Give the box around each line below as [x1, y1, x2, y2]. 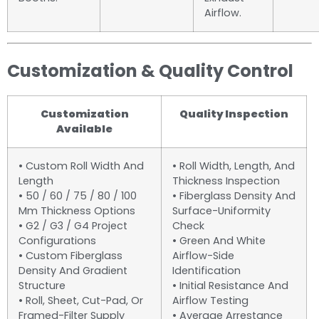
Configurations [19, 234, 96, 249]
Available [56, 122, 113, 137]
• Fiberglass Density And [172, 189, 296, 204]
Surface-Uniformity [172, 204, 271, 219]
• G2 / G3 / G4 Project [19, 219, 127, 234]
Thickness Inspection [172, 174, 280, 189]
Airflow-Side [172, 249, 234, 263]
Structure [19, 278, 66, 293]
